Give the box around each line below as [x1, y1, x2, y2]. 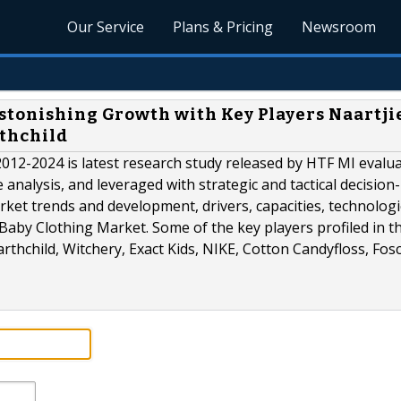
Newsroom [302, 17, 377, 37]
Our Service [67, 17, 145, 37]
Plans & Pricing [173, 17, 274, 37]
